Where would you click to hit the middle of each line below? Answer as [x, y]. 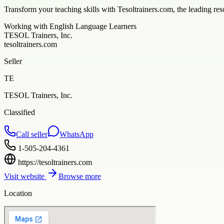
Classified [19, 112]
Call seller [32, 134]
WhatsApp [76, 134]
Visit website [25, 176]
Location [18, 193]
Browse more [80, 176]
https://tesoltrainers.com [55, 162]
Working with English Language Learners [70, 26]
